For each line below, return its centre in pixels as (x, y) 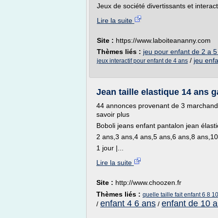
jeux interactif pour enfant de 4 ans (142, 61)
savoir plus (113, 114)
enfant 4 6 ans (128, 203)
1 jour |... (110, 148)
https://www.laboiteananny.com (163, 40)
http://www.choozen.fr (148, 182)
